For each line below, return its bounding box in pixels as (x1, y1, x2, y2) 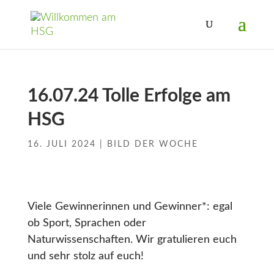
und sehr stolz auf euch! (27, 251, 144, 262)
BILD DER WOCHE (106, 140, 198, 149)
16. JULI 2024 (27, 140, 96, 149)
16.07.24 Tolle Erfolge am (27, 87, 231, 105)
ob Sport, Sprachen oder (27, 218, 146, 229)
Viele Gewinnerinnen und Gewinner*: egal (27, 201, 232, 212)
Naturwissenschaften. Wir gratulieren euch (27, 234, 237, 245)
